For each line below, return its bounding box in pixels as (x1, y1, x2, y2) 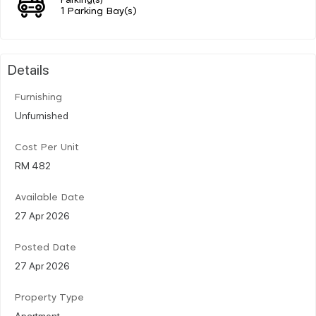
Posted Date (15, 243, 76, 253)
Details (8, 59, 49, 78)
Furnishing (15, 92, 62, 102)
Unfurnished (15, 108, 68, 121)
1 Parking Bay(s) (61, 6, 137, 16)
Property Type (15, 293, 84, 303)
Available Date (15, 193, 85, 202)
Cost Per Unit (15, 142, 79, 152)
